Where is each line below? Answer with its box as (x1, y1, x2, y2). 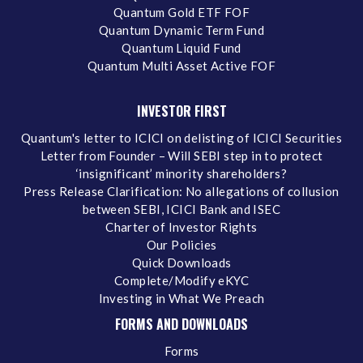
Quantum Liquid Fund (122, 40, 241, 55)
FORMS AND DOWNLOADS (115, 314, 248, 334)
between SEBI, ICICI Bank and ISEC (82, 201, 281, 216)
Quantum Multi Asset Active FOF (88, 58, 275, 73)
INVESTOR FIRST (136, 100, 227, 121)
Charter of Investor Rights (105, 219, 258, 234)
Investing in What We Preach (98, 290, 265, 305)
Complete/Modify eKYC (114, 272, 249, 288)
